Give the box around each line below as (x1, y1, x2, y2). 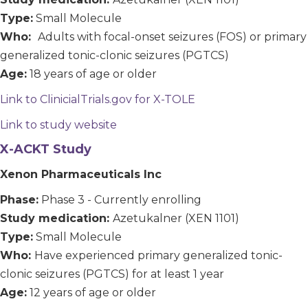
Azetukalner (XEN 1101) (113, 211, 239, 225)
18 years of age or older (27, 67, 157, 80)
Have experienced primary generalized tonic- (34, 248, 283, 262)
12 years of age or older (27, 285, 156, 299)
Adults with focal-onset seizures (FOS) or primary (38, 30, 307, 43)
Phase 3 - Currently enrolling (38, 192, 201, 206)
